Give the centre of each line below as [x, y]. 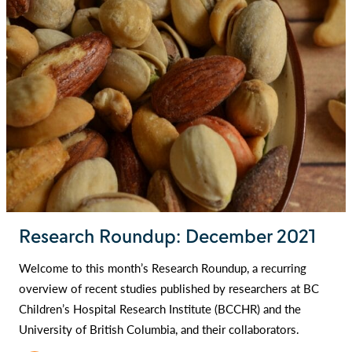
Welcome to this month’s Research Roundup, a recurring [163, 268]
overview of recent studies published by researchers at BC [169, 288]
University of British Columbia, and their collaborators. [159, 329]
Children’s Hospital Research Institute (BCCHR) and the [160, 309]
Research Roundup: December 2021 [167, 237]
